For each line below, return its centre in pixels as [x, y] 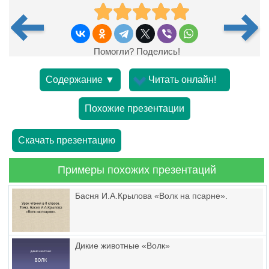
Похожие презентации [134, 108]
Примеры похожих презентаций [137, 170]
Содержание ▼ [80, 80]
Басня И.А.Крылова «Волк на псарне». [151, 196]
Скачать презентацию [67, 140]
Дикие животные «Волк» [122, 246]
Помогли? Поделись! [134, 51]
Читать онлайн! [182, 80]
